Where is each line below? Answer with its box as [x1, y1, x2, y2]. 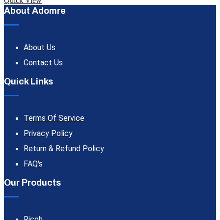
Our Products [4, 177, 61, 188]
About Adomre [4, 5, 66, 16]
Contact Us [24, 57, 63, 67]
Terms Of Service [24, 113, 84, 123]
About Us [24, 42, 55, 52]
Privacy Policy [24, 128, 73, 138]
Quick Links [4, 76, 53, 86]
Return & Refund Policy [24, 143, 104, 153]
